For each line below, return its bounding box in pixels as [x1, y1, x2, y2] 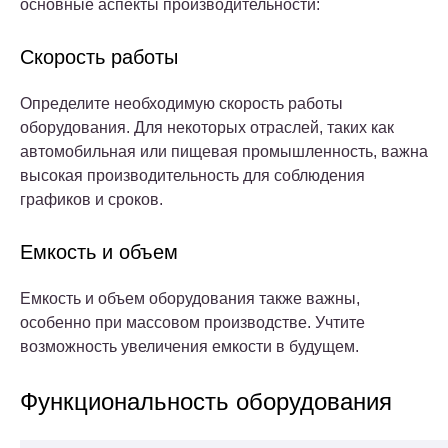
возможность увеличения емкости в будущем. [20, 338, 359, 356]
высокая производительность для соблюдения [20, 167, 365, 185]
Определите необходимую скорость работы [20, 95, 343, 113]
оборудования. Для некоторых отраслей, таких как [20, 119, 394, 137]
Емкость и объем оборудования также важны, [20, 290, 360, 308]
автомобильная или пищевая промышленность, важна [20, 143, 428, 161]
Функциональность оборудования [20, 388, 392, 416]
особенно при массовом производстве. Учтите [20, 314, 365, 332]
